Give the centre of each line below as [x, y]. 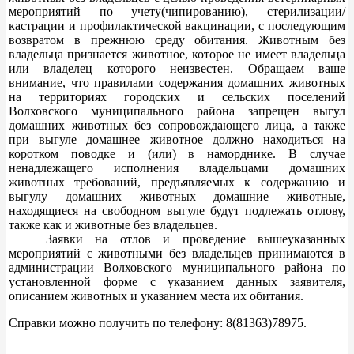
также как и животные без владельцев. [113, 224]
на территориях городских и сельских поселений [177, 96]
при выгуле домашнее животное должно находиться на [177, 139]
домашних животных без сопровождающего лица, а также [177, 125]
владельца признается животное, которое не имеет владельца [177, 54]
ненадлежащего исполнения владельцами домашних [177, 168]
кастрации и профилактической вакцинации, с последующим [177, 25]
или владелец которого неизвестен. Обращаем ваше [177, 68]
